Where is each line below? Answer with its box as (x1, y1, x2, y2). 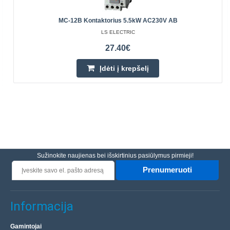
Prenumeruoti (142, 165, 192, 175)
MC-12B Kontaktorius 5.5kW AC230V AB (58, 17, 178, 24)
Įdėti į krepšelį (100, 64, 149, 72)
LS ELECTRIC (101, 29, 135, 35)
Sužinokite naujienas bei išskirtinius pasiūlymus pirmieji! (36, 152, 194, 159)
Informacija (10, 199, 73, 214)
